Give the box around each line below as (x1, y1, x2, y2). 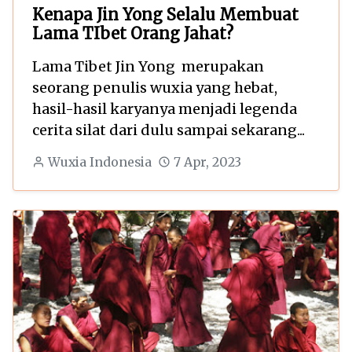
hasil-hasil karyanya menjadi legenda (32, 99, 297, 118)
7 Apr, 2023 (173, 154, 241, 170)
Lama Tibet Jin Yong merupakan (32, 57, 264, 75)
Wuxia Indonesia (47, 154, 152, 170)
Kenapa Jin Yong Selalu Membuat (32, 4, 299, 24)
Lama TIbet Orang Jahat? (32, 23, 233, 43)
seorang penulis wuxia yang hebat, (32, 78, 277, 97)
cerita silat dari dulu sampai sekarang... (32, 120, 305, 139)
